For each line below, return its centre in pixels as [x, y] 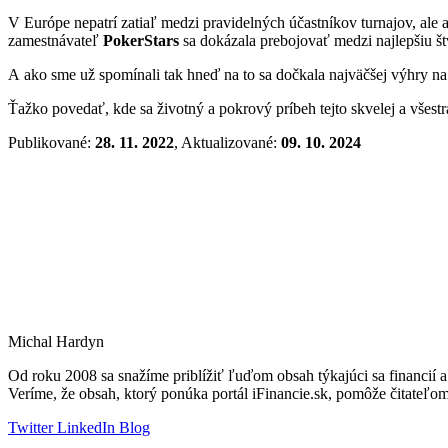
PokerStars [141, 40]
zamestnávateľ [55, 40]
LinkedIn [84, 427]
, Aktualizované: [227, 142]
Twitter [30, 427]
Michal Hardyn [56, 341]
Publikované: [51, 142]
